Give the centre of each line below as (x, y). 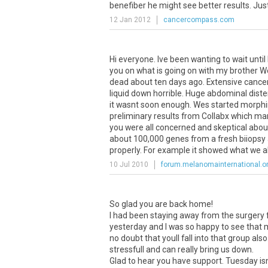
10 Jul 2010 (129, 165)
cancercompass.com (199, 20)
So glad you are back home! (161, 204)
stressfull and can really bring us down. (182, 249)
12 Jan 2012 (130, 20)
